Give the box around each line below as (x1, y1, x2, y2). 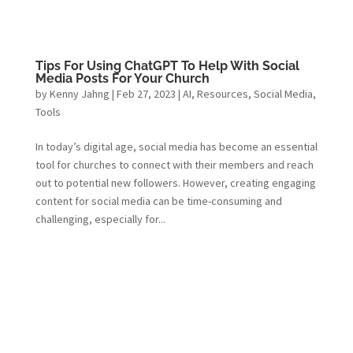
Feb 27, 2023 (116, 87, 176, 102)
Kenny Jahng (49, 87, 110, 102)
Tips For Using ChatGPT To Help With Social (35, 58, 299, 74)
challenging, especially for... (35, 212, 165, 227)
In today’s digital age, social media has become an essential (35, 139, 318, 154)
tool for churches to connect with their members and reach (35, 158, 314, 173)
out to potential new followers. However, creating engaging (35, 176, 316, 191)
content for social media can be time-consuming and (35, 194, 282, 209)
